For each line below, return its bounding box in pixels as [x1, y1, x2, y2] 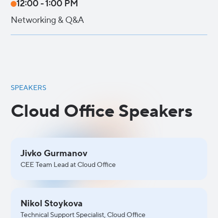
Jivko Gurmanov [20, 148, 88, 159]
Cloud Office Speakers [11, 100, 193, 123]
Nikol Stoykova [20, 198, 83, 209]
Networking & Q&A [11, 15, 85, 26]
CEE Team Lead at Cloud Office [20, 161, 116, 169]
